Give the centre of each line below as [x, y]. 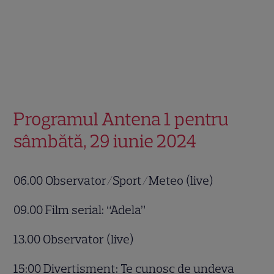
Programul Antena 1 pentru [121, 119]
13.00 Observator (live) [75, 239]
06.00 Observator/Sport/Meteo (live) [115, 180]
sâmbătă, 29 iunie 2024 [107, 141]
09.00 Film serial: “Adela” [81, 209]
